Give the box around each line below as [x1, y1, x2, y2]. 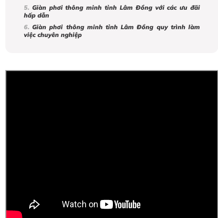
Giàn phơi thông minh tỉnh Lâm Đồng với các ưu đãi [32, 3, 200, 12]
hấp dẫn [24, 11, 49, 19]
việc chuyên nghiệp [24, 31, 82, 39]
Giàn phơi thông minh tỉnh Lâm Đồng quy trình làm [32, 23, 200, 31]
